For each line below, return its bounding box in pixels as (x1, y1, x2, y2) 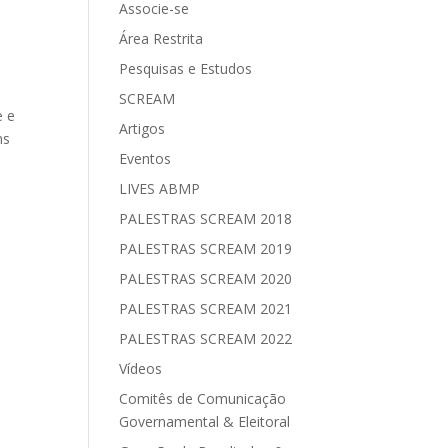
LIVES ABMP (119, 179, 201, 198)
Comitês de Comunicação (119, 389, 287, 408)
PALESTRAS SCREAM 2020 (119, 269, 293, 288)
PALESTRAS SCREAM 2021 (119, 299, 293, 318)
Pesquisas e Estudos (119, 59, 253, 78)
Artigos (119, 119, 166, 138)
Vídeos (119, 359, 163, 378)
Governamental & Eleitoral (119, 412, 291, 431)
